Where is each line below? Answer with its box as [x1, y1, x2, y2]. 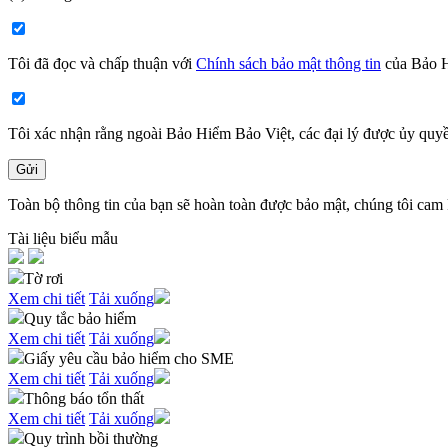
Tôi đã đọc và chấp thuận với [8, 55, 196, 72]
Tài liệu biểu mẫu [8, 230, 118, 247]
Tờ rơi [24, 270, 63, 287]
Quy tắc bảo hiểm [24, 310, 136, 327]
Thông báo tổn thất [24, 390, 144, 407]
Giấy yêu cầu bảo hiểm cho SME [24, 350, 234, 367]
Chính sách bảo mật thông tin [196, 55, 381, 72]
